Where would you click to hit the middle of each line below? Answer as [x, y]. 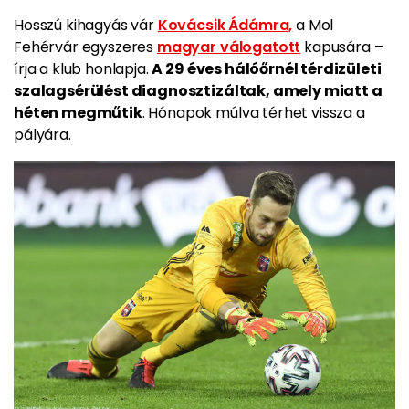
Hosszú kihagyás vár [86, 26]
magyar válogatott [229, 47]
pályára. [42, 135]
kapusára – [342, 47]
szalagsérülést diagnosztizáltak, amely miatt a [198, 91]
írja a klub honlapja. [83, 69]
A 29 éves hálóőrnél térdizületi [267, 69]
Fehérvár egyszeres [85, 47]
